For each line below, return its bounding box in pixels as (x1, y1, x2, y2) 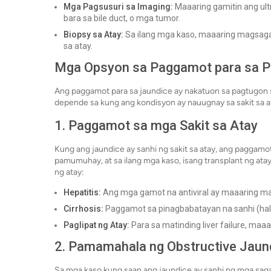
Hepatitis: (64, 188, 101, 198)
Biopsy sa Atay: (64, 30, 123, 40)
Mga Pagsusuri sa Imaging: (64, 2, 173, 12)
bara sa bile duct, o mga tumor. (64, 13, 180, 24)
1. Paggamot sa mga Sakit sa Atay (54, 118, 258, 134)
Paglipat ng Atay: (64, 220, 129, 230)
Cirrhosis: (64, 204, 103, 214)
